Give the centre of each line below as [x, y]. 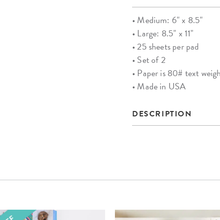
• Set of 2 [149, 60]
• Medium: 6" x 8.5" [168, 20]
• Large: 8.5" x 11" [163, 33]
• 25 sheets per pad [166, 47]
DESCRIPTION [162, 114]
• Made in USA [159, 86]
